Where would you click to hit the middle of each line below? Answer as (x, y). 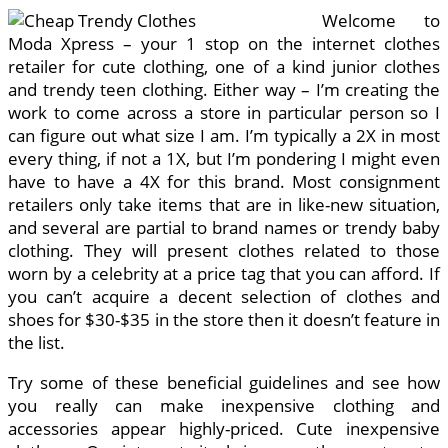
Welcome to (381, 21)
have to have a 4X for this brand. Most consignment (224, 182)
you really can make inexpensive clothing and (224, 406)
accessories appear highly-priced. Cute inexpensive (224, 429)
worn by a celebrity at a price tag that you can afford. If (224, 274)
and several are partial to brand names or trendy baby (224, 228)
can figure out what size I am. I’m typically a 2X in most (224, 136)
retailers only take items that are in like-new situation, (224, 205)
